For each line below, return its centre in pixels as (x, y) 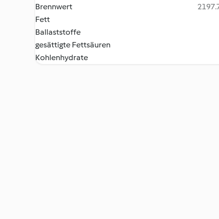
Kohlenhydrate (62, 57)
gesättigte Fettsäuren (73, 45)
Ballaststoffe (58, 32)
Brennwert (54, 7)
